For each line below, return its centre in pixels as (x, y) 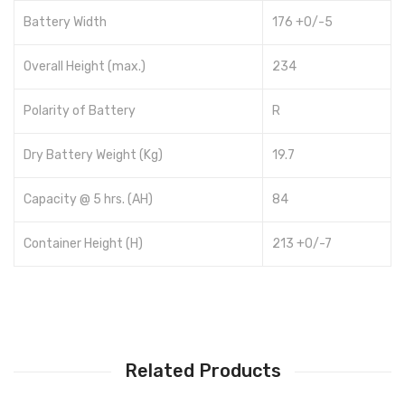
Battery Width (65, 23)
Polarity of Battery (80, 111)
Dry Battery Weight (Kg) (93, 155)
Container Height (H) (83, 244)
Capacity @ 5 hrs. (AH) (88, 200)
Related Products (202, 371)
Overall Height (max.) (85, 67)
